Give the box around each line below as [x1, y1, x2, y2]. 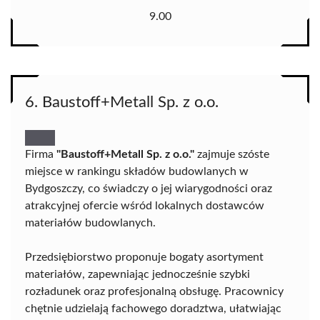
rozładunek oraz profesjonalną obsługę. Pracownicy [25, 285, 284, 297]
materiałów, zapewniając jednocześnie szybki [25, 268, 250, 280]
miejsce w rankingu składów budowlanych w [25, 165, 249, 177]
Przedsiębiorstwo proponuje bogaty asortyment [25, 251, 264, 263]
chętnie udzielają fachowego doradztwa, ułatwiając [25, 302, 281, 314]
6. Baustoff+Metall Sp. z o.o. [25, 94, 219, 110]
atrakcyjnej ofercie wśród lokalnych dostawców [25, 199, 264, 211]
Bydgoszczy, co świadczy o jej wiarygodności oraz [25, 182, 272, 194]
